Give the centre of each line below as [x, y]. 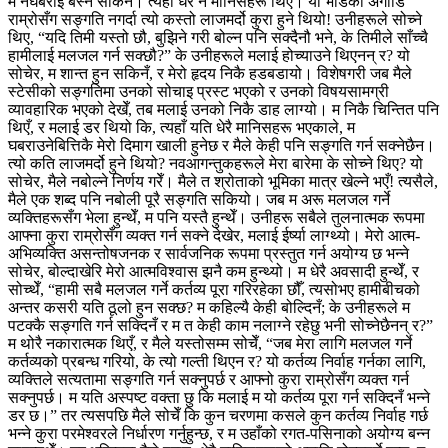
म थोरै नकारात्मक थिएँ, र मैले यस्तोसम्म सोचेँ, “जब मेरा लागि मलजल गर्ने [210, 343]
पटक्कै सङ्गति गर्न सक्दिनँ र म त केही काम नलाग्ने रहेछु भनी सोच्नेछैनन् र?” [220, 325]
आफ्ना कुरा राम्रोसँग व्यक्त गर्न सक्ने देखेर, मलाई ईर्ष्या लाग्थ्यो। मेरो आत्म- [214, 235]
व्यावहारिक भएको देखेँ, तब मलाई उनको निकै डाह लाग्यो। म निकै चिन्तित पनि [223, 109]
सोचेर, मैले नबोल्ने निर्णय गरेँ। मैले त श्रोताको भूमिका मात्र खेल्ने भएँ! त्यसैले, [223, 181]
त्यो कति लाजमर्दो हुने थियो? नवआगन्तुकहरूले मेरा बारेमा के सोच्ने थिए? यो [215, 163]
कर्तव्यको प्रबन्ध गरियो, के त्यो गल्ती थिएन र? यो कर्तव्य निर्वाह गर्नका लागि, [217, 361]
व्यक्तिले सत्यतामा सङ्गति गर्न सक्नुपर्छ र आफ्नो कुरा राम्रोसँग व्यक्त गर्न [208, 379]
